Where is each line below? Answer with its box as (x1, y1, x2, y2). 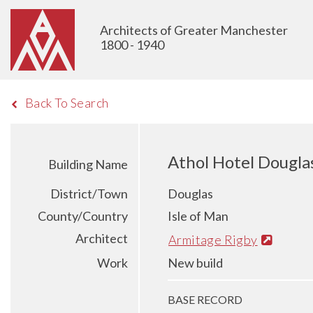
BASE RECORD (168, 292, 242, 306)
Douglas (168, 186, 213, 201)
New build (168, 254, 223, 270)
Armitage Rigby (168, 231, 258, 247)
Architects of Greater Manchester (100, 22, 288, 38)
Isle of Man (168, 208, 228, 224)
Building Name (48, 156, 128, 172)
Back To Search (24, 95, 109, 110)
